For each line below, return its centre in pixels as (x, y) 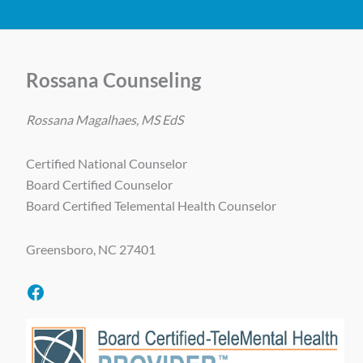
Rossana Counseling (113, 80)
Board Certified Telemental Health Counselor (151, 206)
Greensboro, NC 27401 (91, 250)
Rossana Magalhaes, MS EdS (105, 120)
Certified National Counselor (107, 164)
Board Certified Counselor (99, 185)
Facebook (66, 291)
